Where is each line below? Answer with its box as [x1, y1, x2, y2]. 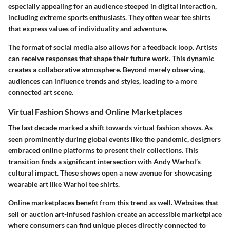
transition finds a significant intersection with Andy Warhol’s [8, 157, 201, 166]
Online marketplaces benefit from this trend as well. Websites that [8, 198, 218, 207]
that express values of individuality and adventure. [8, 24, 167, 33]
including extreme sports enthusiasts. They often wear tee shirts [8, 13, 210, 22]
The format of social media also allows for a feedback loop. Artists [8, 43, 217, 52]
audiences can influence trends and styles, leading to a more [8, 76, 197, 86]
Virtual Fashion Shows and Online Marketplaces [8, 107, 182, 117]
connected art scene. [8, 88, 73, 97]
